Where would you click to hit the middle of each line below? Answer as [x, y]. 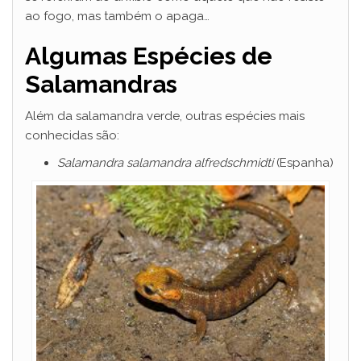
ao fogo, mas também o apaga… [117, 16]
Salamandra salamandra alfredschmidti [165, 162]
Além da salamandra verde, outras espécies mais [165, 116]
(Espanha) [303, 162]
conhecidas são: [72, 135]
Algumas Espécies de [149, 56]
